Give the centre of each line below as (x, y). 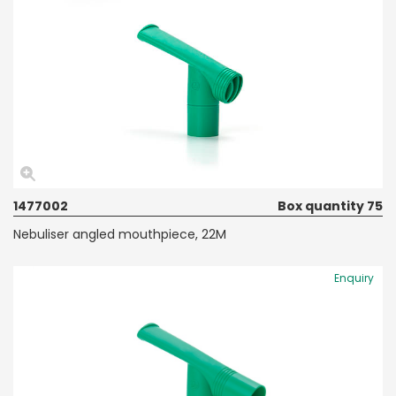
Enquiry (354, 278)
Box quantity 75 (330, 206)
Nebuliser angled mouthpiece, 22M (120, 234)
